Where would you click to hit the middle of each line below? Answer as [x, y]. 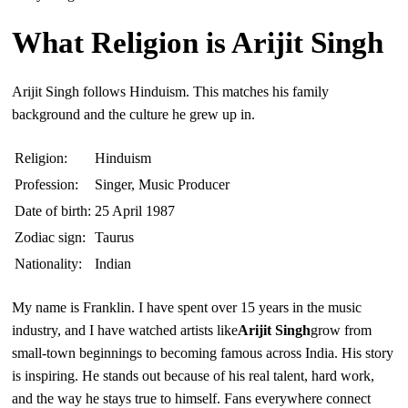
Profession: [47, 185]
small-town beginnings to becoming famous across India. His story [203, 353]
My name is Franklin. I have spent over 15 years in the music [187, 308]
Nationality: [49, 264]
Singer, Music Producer [163, 185]
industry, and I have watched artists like [125, 331]
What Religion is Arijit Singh [198, 43]
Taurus [115, 238]
